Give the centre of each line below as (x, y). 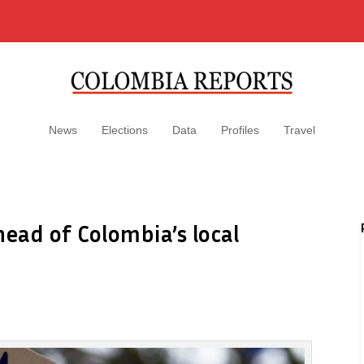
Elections (125, 130)
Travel (299, 130)
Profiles (240, 130)
